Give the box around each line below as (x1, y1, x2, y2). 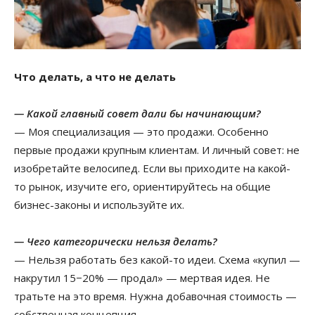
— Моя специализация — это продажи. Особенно (14, 124, 269, 139)
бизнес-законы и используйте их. (14, 197, 184, 212)
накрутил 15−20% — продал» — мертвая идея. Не (14, 270, 270, 285)
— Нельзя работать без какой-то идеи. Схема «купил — (14, 252, 300, 266)
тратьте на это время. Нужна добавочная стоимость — (14, 288, 297, 303)
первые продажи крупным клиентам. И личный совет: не (14, 142, 300, 157)
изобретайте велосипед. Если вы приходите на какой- (14, 160, 290, 175)
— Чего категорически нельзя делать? (14, 233, 217, 248)
